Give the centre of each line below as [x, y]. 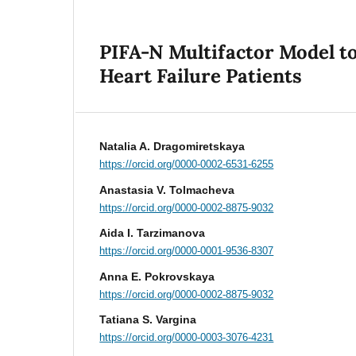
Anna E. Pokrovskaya [157, 276]
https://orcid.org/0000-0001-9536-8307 [187, 250]
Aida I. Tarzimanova [153, 233]
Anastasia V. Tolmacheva [167, 190]
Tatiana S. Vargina [148, 320]
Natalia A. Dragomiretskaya [172, 146]
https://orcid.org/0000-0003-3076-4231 [187, 337]
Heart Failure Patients [201, 75]
